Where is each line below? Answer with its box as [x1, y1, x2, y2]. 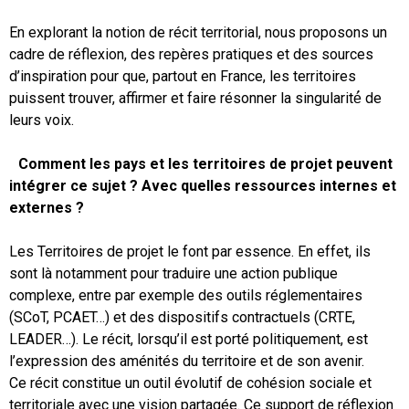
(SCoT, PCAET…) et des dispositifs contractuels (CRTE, [9, 308, 355, 326]
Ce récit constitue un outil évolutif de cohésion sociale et [9, 373, 372, 392]
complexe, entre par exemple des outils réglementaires [9, 286, 362, 304]
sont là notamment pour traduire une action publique [9, 264, 338, 282]
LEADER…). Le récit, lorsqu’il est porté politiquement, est [9, 330, 368, 348]
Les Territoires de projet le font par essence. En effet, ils [9, 242, 371, 260]
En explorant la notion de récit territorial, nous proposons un [9, 23, 387, 41]
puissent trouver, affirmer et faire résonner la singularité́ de [9, 89, 382, 107]
